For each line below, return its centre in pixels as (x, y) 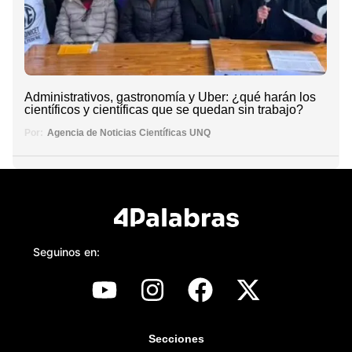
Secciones (176, 338)
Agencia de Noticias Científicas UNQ (129, 132)
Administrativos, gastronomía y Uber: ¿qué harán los (170, 97)
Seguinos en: (66, 251)
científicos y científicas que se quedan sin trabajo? (164, 110)
